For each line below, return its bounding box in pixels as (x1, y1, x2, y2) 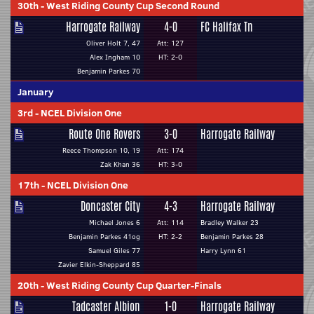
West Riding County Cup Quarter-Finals (46, 278, 221, 292)
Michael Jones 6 (89, 217, 140, 228)
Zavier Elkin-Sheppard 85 (58, 259, 140, 270)
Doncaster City (81, 198, 140, 214)
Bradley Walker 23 (200, 217, 259, 228)
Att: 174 (157, 145, 184, 156)
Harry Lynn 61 (200, 245, 246, 256)
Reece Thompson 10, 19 (62, 145, 140, 156)
